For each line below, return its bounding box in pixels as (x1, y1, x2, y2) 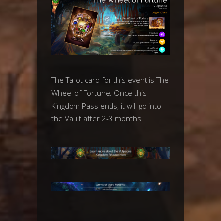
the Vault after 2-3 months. (51, 113, 143, 123)
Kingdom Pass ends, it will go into (51, 101, 161, 110)
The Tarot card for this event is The (51, 75, 169, 85)
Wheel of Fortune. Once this (51, 88, 147, 98)
